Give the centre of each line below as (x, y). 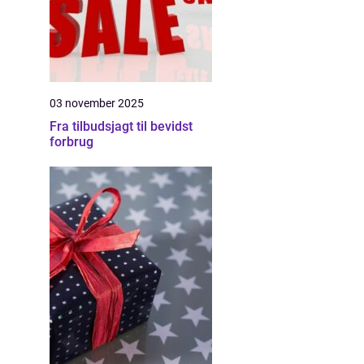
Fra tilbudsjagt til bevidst (121, 126)
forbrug (71, 142)
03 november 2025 (97, 103)
